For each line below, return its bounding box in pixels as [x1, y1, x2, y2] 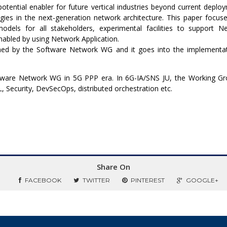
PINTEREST [131, 176, 165, 184]
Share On [97, 162, 130, 172]
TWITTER [83, 176, 110, 184]
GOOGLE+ [186, 176, 218, 184]
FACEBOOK [25, 176, 61, 184]
